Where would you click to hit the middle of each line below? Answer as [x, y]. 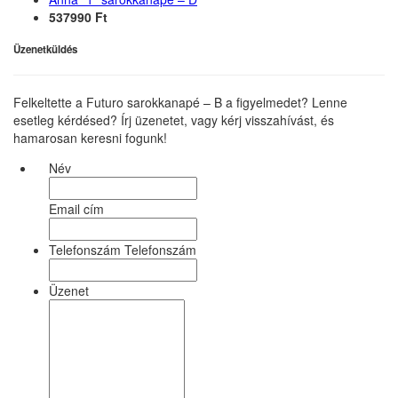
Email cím [76, 209]
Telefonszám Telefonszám [123, 250]
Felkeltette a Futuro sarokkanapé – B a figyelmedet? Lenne [180, 103]
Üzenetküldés [45, 50]
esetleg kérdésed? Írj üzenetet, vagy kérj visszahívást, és [174, 120]
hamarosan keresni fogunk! [90, 138]
